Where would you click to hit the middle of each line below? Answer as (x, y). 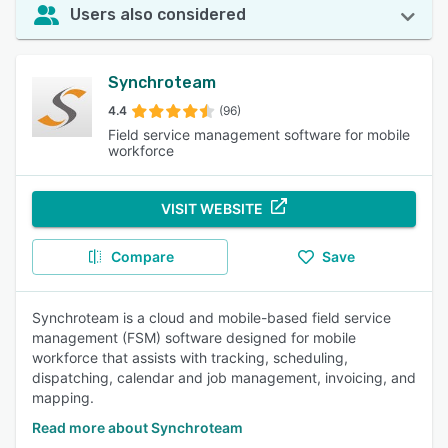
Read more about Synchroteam (137, 427)
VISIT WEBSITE (212, 208)
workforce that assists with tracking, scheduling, (190, 357)
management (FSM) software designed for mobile (194, 337)
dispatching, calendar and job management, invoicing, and (224, 377)
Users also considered (158, 14)
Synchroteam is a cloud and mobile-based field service (211, 317)
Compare (142, 256)
